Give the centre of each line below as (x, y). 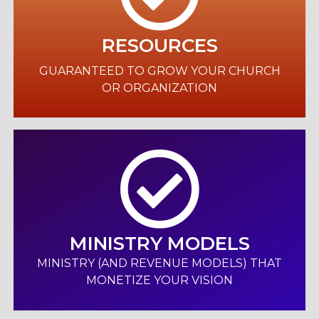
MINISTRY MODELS (159, 243)
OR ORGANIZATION (159, 88)
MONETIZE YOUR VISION (159, 281)
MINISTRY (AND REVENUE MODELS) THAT (159, 263)
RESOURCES (159, 46)
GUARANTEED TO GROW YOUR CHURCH (159, 70)
